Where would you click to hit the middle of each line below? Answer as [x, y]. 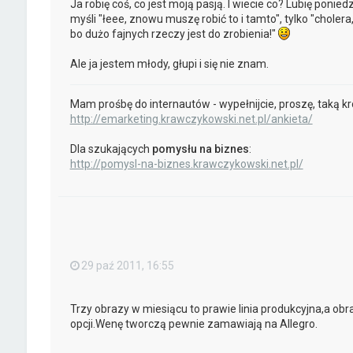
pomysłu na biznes [200, 149]
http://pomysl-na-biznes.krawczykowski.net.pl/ [186, 163]
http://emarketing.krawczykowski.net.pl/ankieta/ [191, 119]
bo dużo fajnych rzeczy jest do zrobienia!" [174, 33]
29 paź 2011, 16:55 [127, 265]
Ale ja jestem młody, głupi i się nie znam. [169, 63]
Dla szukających [111, 149]
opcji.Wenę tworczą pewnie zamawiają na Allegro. [193, 324]
